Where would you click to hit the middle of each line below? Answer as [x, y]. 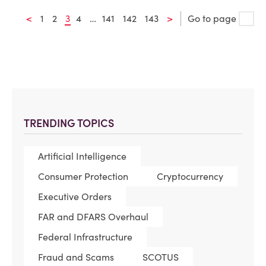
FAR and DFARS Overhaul [93, 217]
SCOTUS [161, 257]
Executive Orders [75, 197]
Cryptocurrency [190, 177]
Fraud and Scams [76, 257]
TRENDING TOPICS [69, 123]
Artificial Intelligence [82, 156]
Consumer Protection [83, 177]
